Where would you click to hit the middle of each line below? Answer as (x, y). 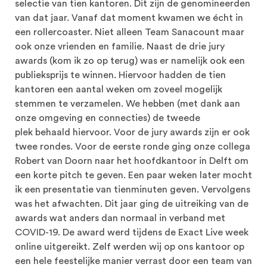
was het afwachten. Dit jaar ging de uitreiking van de (132, 204)
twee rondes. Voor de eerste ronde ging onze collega (133, 147)
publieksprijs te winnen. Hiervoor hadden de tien (120, 75)
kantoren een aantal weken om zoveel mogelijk (119, 90)
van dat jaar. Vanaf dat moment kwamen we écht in (129, 18)
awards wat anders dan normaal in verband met (120, 218)
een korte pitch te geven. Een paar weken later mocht (133, 176)
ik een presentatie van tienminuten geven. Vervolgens (133, 190)
